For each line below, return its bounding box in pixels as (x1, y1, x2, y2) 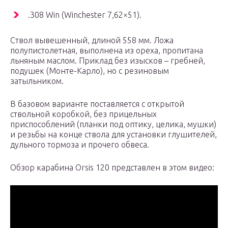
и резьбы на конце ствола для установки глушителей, (10, 130, 217, 139)
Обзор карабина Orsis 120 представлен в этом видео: (10, 163, 214, 173)
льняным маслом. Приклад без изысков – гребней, (10, 56, 205, 66)
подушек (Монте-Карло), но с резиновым (10, 66, 169, 76)
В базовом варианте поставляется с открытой (10, 99, 184, 109)
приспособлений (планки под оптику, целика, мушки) (10, 120, 216, 129)
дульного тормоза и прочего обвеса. (10, 140, 149, 150)
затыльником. (10, 76, 64, 86)
